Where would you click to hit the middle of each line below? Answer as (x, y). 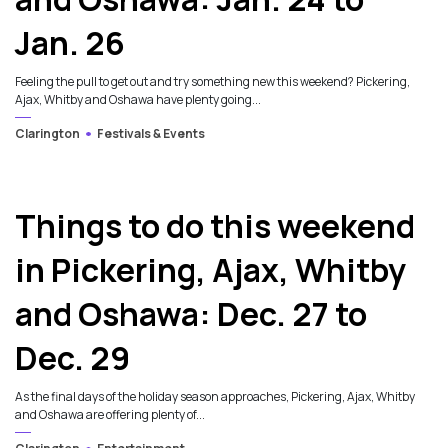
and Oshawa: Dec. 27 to (191, 314)
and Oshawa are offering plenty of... (110, 415)
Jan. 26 (70, 43)
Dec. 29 (72, 358)
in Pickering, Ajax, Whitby (210, 270)
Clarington (47, 134)
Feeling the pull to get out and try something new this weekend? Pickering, (212, 82)
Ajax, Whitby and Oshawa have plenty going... (138, 100)
